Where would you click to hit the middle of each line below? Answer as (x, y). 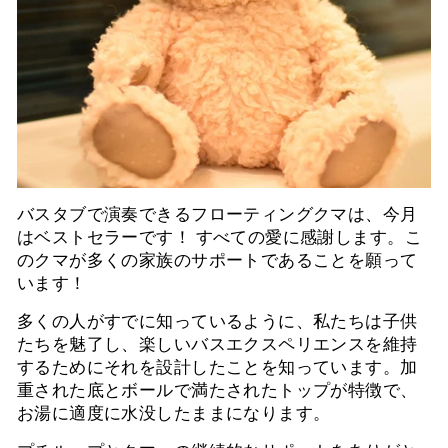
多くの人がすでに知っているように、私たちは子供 (217, 321)
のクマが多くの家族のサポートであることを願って (217, 260)
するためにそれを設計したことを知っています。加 (217, 367)
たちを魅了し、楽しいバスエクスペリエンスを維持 (217, 344)
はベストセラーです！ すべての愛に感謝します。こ (219, 237)
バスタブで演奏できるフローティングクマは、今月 (217, 214)
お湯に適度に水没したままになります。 (174, 413)
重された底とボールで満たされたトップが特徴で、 (217, 390)
